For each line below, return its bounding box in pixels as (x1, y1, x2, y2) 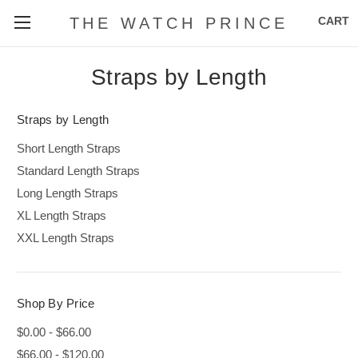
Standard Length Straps (17, 163, 140, 177)
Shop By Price (17, 296, 95, 310)
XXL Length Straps (17, 230, 114, 245)
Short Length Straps (17, 141, 121, 155)
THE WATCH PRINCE (69, 14, 289, 32)
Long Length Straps (17, 185, 118, 200)
